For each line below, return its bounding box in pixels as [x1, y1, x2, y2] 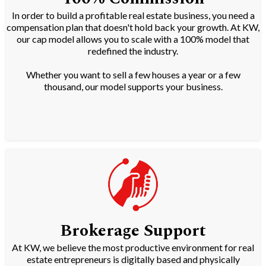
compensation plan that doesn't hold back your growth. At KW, [7, 21, 259, 33]
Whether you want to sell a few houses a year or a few [26, 69, 240, 81]
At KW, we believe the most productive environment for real [12, 242, 254, 254]
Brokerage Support [60, 218, 206, 244]
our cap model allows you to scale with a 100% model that [17, 33, 249, 45]
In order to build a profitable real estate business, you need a [11, 9, 255, 21]
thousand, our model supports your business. [43, 81, 223, 93]
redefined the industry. [88, 45, 178, 57]
